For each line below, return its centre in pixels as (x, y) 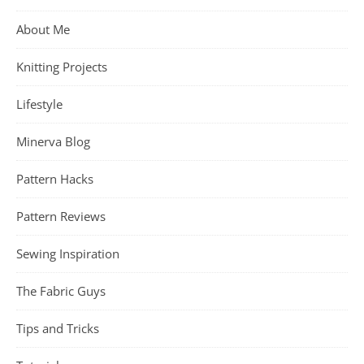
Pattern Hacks (55, 179)
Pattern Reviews (61, 216)
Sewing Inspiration (68, 253)
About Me (43, 29)
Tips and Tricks (58, 328)
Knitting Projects (62, 67)
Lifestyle (39, 104)
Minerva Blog (53, 141)
